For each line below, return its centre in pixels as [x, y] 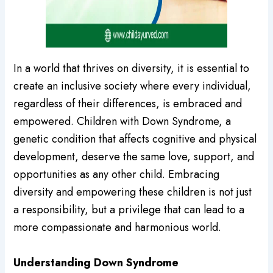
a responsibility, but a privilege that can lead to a [129, 210]
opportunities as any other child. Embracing [117, 175]
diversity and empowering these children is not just [133, 192]
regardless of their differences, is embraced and [128, 104]
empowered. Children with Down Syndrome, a [122, 122]
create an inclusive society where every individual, [133, 86]
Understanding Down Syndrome [96, 263]
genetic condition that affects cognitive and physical [135, 139]
